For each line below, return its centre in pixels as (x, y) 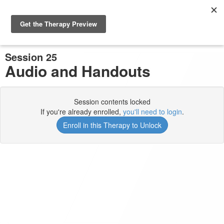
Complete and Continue (116, 36)
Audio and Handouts (78, 71)
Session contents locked (112, 101)
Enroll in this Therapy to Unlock (112, 125)
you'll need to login (152, 111)
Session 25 (31, 57)
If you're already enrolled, (81, 111)
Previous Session (49, 36)
